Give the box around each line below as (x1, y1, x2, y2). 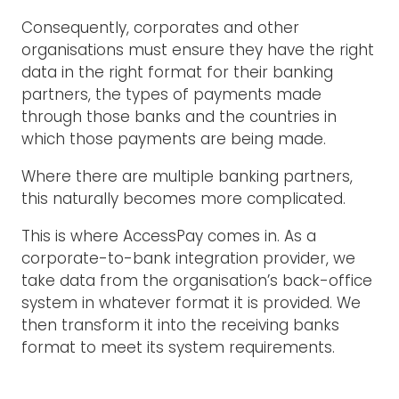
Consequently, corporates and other (21, 16, 299, 38)
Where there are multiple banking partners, (21, 165, 353, 187)
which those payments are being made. (21, 127, 326, 150)
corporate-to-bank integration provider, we (21, 247, 355, 269)
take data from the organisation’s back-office (21, 269, 372, 291)
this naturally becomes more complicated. (21, 187, 346, 209)
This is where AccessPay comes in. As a (21, 224, 316, 247)
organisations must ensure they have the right (21, 38, 374, 61)
